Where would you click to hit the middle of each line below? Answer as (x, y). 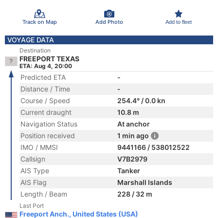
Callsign (33, 159)
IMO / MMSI (39, 147)
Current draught (46, 112)
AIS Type (35, 171)
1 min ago (133, 136)
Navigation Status (49, 124)
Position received (48, 136)
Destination (35, 50)
